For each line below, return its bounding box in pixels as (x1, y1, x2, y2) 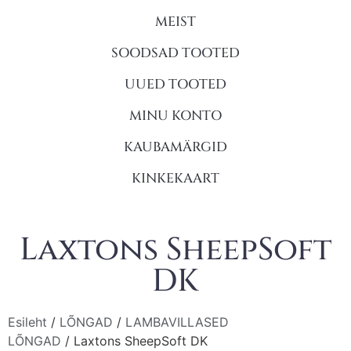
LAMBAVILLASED (125, 313, 229, 330)
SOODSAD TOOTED (111, 43, 240, 62)
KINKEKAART (132, 168, 219, 187)
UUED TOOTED (125, 74, 226, 93)
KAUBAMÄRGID (124, 137, 227, 156)
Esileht (8, 313, 47, 330)
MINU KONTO (129, 106, 222, 125)
